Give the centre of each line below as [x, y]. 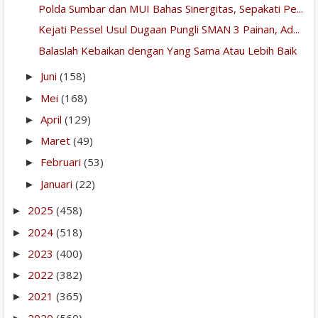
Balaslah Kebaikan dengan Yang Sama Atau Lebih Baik [167, 50]
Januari [58, 183]
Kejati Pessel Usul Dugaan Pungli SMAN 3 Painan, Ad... [169, 29]
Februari [62, 162]
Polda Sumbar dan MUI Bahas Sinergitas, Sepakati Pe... [170, 9]
